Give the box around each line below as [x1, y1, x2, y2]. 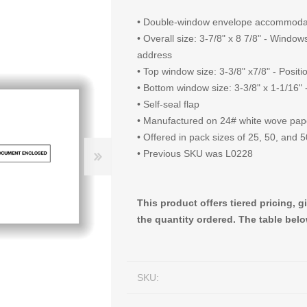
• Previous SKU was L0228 [137, 148, 254, 159]
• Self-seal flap [137, 99, 200, 110]
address [137, 49, 173, 60]
